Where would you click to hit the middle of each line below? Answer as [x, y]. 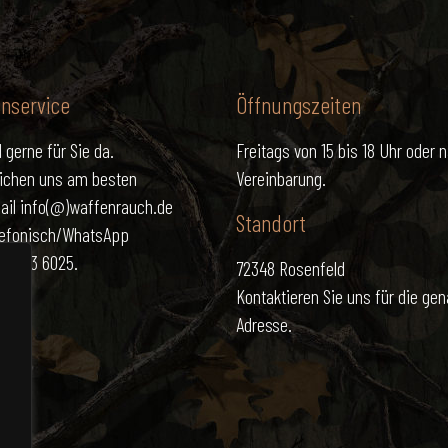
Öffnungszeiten [298, 104]
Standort [271, 222]
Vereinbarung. [281, 178]
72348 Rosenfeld [290, 268]
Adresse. [264, 324]
